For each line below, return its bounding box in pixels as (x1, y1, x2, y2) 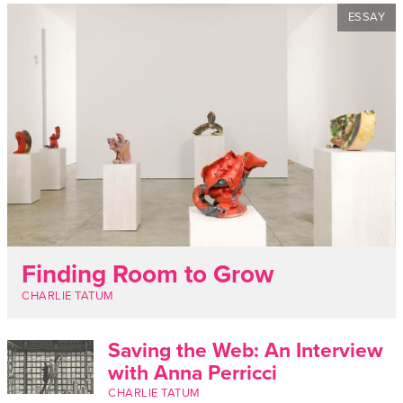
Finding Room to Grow (22, 258, 274, 290)
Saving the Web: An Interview (108, 337, 383, 363)
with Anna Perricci (108, 360, 277, 386)
